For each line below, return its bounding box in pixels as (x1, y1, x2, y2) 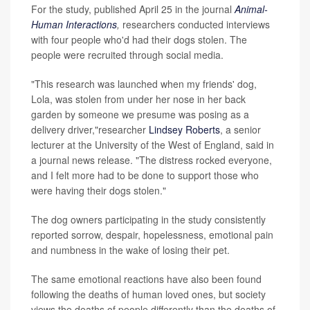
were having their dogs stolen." (31, 183, 166, 197)
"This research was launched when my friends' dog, (31, 77, 257, 91)
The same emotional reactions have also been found (31, 272, 262, 286)
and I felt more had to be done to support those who (31, 168, 259, 182)
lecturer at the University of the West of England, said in (31, 138, 274, 152)
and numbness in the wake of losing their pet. (31, 243, 230, 257)
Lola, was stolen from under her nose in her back (31, 92, 246, 106)
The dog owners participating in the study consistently (31, 212, 266, 226)
